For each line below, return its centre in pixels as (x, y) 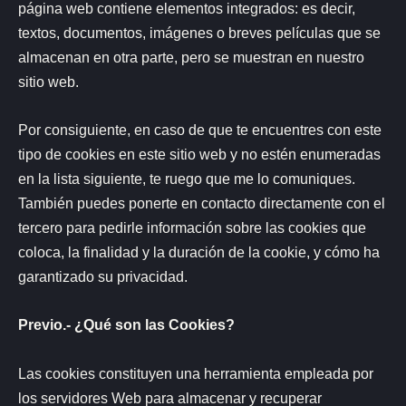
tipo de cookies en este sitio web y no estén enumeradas (199, 155)
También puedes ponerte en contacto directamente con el (202, 203)
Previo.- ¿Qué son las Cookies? (126, 325)
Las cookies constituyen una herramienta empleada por (196, 373)
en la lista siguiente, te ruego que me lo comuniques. (187, 179)
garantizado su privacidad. (103, 277)
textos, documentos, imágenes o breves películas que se (199, 32)
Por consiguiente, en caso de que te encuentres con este (200, 130)
